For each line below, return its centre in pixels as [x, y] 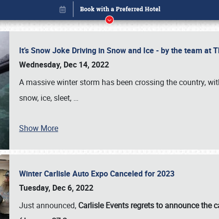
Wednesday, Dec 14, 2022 [64, 65]
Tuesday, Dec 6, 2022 [56, 188]
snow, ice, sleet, [46, 98]
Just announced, [49, 205]
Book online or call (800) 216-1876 [109, 112]
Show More [39, 128]
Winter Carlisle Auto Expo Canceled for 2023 [99, 174]
